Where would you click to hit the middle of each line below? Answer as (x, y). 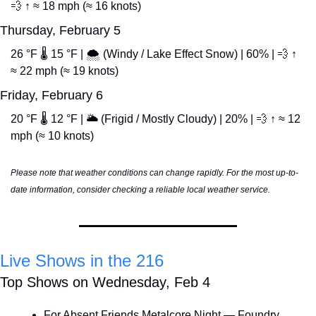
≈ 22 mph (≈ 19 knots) (65, 71)
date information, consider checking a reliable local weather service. (140, 190)
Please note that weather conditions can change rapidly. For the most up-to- (154, 173)
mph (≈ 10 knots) (52, 136)
